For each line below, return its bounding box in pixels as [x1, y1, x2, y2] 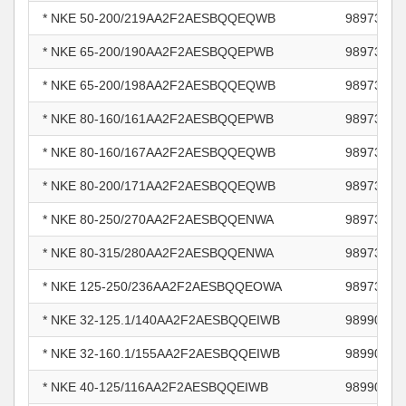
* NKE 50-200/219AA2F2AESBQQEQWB [43, 11, 275, 25]
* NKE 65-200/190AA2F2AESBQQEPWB [43, 44, 274, 59]
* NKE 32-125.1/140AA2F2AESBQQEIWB [43, 313, 280, 327]
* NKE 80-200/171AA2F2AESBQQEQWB [43, 179, 275, 193]
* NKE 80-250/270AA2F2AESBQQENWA [43, 212, 274, 227]
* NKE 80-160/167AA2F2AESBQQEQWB [43, 145, 275, 159]
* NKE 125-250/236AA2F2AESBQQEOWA [43, 279, 282, 294]
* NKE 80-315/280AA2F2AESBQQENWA [43, 246, 274, 260]
